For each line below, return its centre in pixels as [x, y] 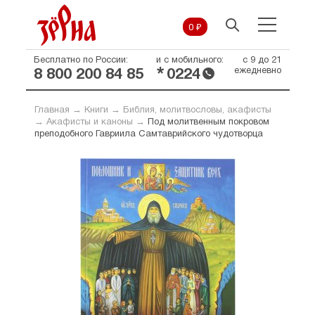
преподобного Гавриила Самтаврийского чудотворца [148, 134]
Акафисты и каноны [89, 122]
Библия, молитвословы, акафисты [197, 110]
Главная [52, 110]
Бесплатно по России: [81, 60]
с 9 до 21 [262, 60]
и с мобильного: [189, 60]
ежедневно [257, 71]
